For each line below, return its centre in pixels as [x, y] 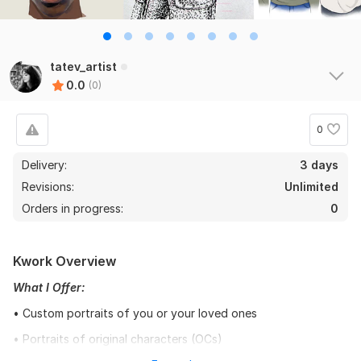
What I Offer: [49, 287]
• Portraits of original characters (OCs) [118, 338]
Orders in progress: [73, 208]
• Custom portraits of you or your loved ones [135, 313]
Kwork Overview [64, 261]
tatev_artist [83, 66]
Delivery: [44, 164]
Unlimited [311, 186]
